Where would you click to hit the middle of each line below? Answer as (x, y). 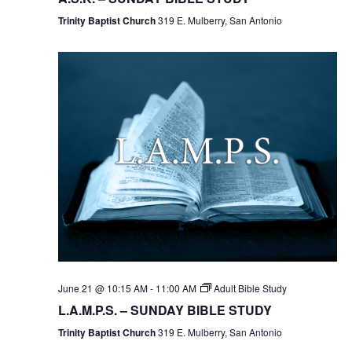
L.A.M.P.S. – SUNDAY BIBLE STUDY (165, 310)
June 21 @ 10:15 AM (103, 288)
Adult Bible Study (250, 288)
